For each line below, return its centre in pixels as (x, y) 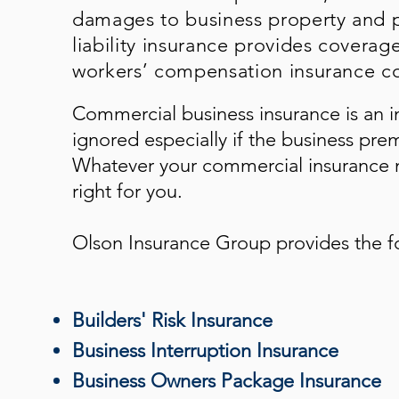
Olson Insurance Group (171, 243)
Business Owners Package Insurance (227, 381)
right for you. (130, 191)
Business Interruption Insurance (205, 350)
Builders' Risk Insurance (172, 320)
